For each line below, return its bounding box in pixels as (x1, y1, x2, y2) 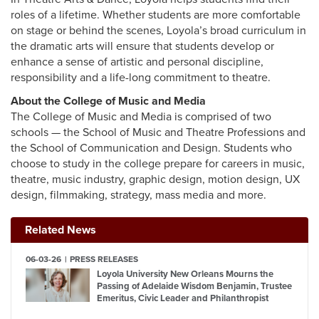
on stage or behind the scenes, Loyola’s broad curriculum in (11, 23, 306, 38)
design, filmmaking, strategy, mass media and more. (11, 188, 266, 202)
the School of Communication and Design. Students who (11, 141, 292, 155)
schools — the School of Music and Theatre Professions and (11, 125, 305, 140)
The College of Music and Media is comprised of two (11, 110, 271, 124)
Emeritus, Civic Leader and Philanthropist (97, 293, 268, 304)
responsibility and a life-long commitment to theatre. (11, 70, 271, 85)
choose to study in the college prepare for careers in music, (11, 157, 305, 171)
